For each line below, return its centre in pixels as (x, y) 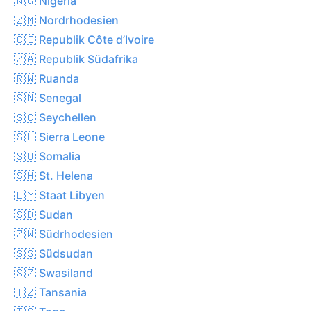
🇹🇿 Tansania (50, 292)
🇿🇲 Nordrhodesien (66, 20)
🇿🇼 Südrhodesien (64, 234)
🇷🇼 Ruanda (47, 78)
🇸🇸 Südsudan (53, 253)
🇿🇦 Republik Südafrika (76, 59)
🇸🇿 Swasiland (53, 272)
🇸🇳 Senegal (48, 98)
